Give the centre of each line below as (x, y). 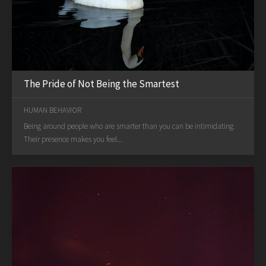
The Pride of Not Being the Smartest (102, 83)
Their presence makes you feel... (73, 139)
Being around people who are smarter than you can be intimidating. (129, 126)
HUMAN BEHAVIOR (53, 110)
